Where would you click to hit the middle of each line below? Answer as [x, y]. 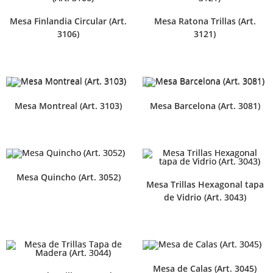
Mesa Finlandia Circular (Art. [68, 21]
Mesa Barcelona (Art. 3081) [205, 105]
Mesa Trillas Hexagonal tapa [205, 184]
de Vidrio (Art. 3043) [205, 197]
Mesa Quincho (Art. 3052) [68, 177]
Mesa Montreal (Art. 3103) [68, 105]
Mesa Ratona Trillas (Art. [205, 21]
